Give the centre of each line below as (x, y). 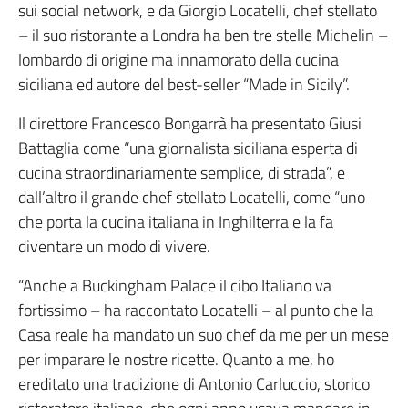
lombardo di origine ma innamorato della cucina (178, 60)
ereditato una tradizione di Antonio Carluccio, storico (194, 384)
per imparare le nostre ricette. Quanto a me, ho (176, 360)
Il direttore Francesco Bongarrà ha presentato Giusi (190, 124)
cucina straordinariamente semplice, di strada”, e (182, 173)
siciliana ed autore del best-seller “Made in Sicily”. (184, 85)
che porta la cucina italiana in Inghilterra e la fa (176, 222)
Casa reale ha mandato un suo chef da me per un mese (204, 335)
